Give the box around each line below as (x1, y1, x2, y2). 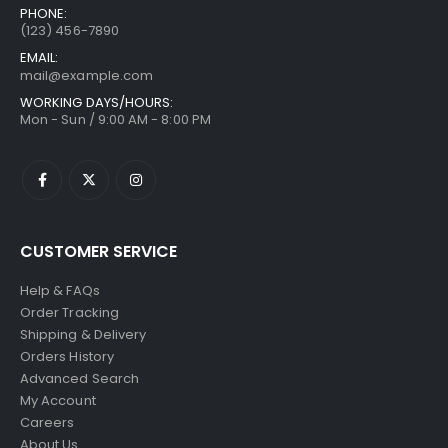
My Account (20, 390, 96, 410)
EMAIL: (20, 47, 59, 67)
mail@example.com (20, 65, 154, 85)
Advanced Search (20, 368, 139, 388)
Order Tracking (20, 302, 119, 322)
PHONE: (20, 3, 68, 23)
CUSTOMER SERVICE (20, 239, 177, 263)
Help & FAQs (20, 280, 100, 300)
